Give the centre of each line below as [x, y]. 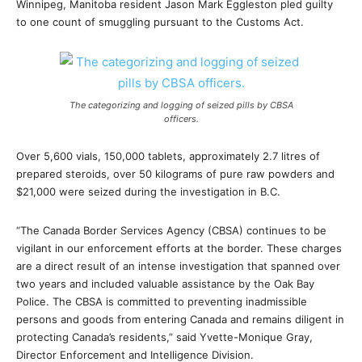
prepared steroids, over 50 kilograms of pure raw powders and [175, 174]
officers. [181, 119]
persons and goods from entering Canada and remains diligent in [180, 319]
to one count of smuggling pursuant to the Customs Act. [160, 22]
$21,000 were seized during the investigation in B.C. [148, 192]
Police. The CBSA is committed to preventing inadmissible [162, 301]
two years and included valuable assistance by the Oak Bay [165, 284]
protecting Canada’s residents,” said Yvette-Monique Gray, [164, 337]
